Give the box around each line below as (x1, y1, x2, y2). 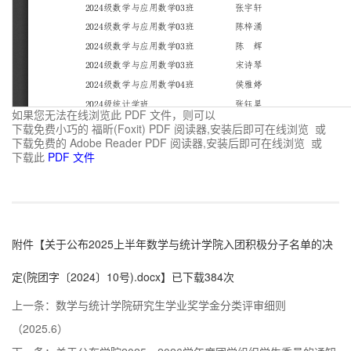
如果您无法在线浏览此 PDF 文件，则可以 (12, 106, 215, 122)
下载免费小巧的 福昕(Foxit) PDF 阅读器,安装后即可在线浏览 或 (12, 120, 326, 136)
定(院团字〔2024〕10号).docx (12, 268, 161, 284)
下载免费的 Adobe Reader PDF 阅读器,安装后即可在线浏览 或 (12, 134, 322, 150)
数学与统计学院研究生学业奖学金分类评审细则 (56, 296, 286, 313)
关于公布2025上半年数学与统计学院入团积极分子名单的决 (45, 235, 333, 251)
